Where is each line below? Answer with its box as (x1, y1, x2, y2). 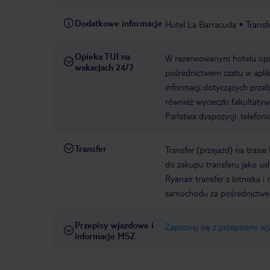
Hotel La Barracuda (165, 19, 236, 30)
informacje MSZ (75, 230, 135, 242)
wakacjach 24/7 (75, 61, 134, 73)
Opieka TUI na (75, 51, 130, 62)
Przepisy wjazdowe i (75, 219, 154, 231)
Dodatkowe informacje (75, 17, 162, 29)
